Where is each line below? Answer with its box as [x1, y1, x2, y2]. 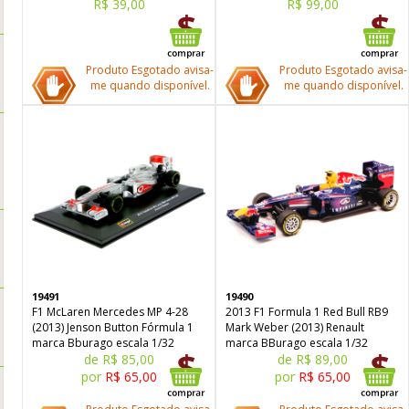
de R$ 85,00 [83, 351, 154, 368]
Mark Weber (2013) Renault [225, 320, 364, 335]
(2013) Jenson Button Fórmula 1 [32, 320, 194, 335]
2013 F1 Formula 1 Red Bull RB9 [225, 304, 388, 320]
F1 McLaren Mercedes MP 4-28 [32, 304, 188, 320]
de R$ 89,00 [277, 351, 348, 368]
